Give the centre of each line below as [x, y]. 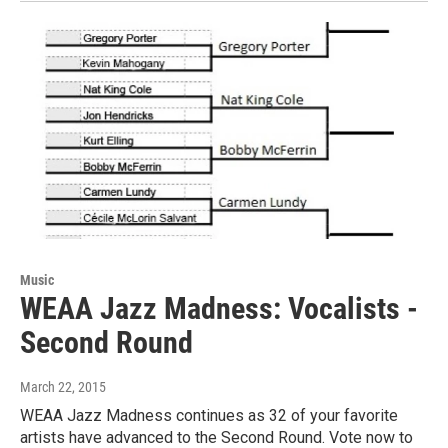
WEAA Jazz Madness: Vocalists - [219, 308]
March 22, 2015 [63, 386]
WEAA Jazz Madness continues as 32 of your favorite [209, 415]
